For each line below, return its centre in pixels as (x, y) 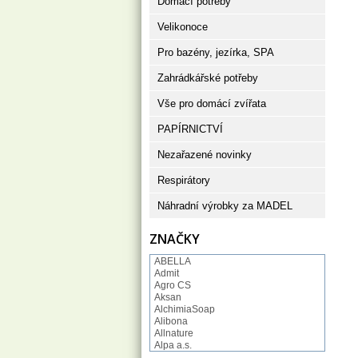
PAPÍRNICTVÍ (190, 129)
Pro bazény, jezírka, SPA (216, 52)
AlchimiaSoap (185, 309)
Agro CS (173, 285)
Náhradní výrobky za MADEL (225, 206)
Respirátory (184, 180)
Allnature (174, 333)
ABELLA (173, 261)
